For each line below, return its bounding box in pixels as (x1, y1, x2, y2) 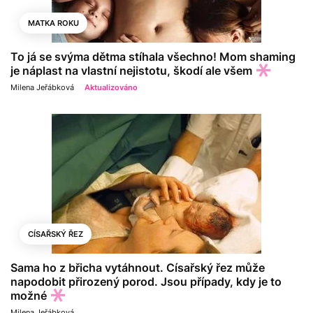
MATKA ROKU (28, 18, 79, 28)
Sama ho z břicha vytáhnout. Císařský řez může (10, 261, 265, 275)
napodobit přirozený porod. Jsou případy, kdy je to (10, 275, 282, 289)
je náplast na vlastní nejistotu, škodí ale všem (10, 64, 252, 78)
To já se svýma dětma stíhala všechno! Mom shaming (10, 50, 296, 64)
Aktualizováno (85, 82, 138, 93)
